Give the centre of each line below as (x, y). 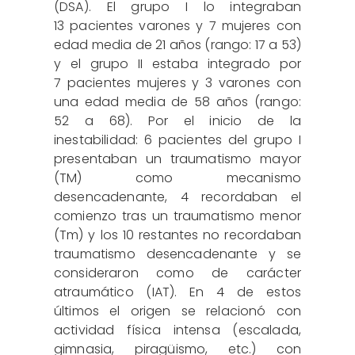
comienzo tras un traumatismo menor (177, 216)
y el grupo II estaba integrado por (177, 63)
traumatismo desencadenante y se (177, 254)
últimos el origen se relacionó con (177, 311)
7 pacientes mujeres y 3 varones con (177, 82)
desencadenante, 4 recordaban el (177, 197)
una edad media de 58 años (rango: (177, 101)
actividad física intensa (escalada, (177, 330)
